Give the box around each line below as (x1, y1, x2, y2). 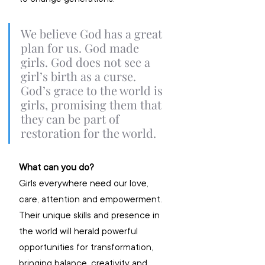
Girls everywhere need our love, (19, 176, 151, 190)
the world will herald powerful (19, 224, 140, 238)
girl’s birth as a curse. (21, 67, 139, 84)
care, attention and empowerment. (19, 192, 164, 206)
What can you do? (19, 160, 94, 174)
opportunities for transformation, (19, 240, 156, 254)
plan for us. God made (21, 39, 142, 56)
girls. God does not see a (21, 53, 153, 70)
